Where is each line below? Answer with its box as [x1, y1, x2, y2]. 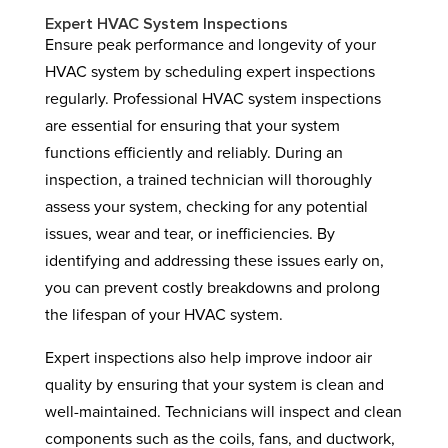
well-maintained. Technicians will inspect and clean [44, 404, 402, 420]
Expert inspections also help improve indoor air [44, 350, 372, 366]
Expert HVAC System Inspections [44, 16, 288, 32]
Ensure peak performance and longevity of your [44, 37, 376, 53]
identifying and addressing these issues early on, [44, 253, 384, 269]
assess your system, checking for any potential [44, 199, 368, 215]
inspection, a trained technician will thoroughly [44, 172, 372, 188]
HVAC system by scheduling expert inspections [44, 64, 375, 80]
